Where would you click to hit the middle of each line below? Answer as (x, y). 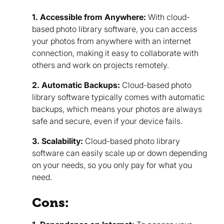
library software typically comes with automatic (118, 97)
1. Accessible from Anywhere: (89, 17)
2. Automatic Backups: (76, 85)
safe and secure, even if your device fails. (107, 121)
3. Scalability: (57, 141)
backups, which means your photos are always (117, 109)
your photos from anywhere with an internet (111, 41)
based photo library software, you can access (114, 29)
